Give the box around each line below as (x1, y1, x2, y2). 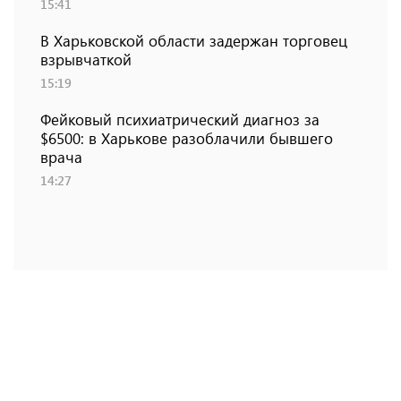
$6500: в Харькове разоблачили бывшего (40, 128, 333, 149)
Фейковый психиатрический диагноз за (40, 109, 320, 130)
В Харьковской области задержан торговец (40, 30, 347, 51)
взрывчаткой (40, 49, 132, 70)
